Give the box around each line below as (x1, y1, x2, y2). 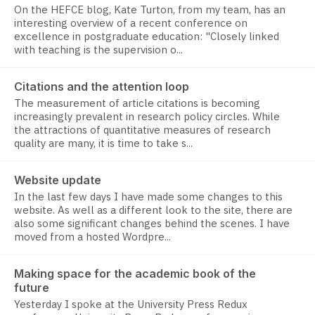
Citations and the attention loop (14, 79, 189, 94)
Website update (14, 173, 101, 188)
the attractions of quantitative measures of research (14, 123, 271, 137)
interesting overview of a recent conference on (14, 16, 247, 30)
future (14, 281, 49, 295)
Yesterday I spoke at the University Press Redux (14, 297, 247, 311)
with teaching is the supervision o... (14, 43, 183, 57)
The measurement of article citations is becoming (14, 96, 260, 110)
